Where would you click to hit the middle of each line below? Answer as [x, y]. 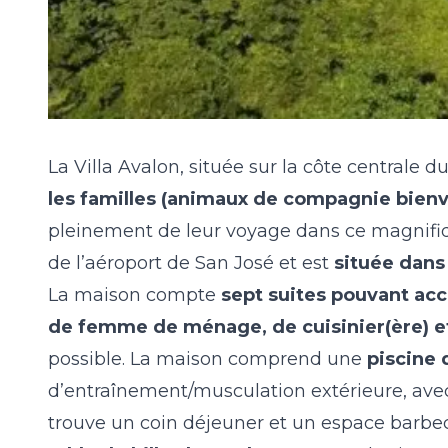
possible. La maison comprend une [207, 358]
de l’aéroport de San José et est [188, 262]
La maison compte [134, 294]
